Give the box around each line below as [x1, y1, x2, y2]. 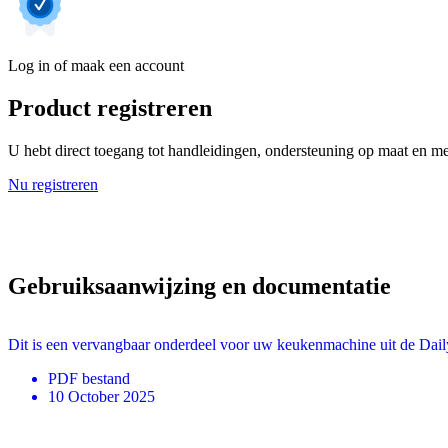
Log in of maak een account [8, 56, 184, 74]
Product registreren [8, 94, 212, 121]
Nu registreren [8, 175, 98, 193]
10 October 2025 [48, 387, 155, 405]
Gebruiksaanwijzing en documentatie [8, 272, 391, 299]
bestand [82, 369, 130, 387]
